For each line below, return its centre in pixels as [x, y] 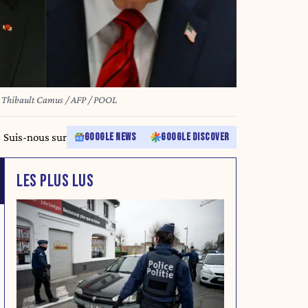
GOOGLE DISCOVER [195, 137]
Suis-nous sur [35, 137]
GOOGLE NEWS [110, 137]
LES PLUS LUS [55, 181]
